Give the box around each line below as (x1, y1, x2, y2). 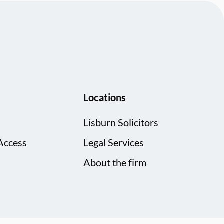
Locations (83, 91, 126, 103)
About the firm (83, 156, 147, 168)
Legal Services (83, 136, 144, 148)
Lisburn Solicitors (83, 116, 159, 128)
